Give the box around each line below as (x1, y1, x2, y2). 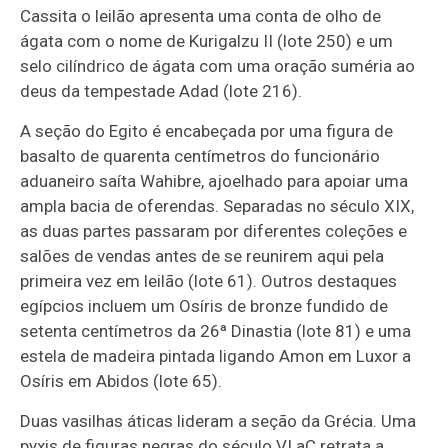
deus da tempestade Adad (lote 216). (20, 81, 303, 101)
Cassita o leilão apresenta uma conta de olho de (20, 6, 382, 26)
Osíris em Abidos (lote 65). (20, 371, 223, 391)
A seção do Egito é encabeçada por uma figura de (20, 121, 394, 141)
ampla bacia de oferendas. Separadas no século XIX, (20, 196, 415, 216)
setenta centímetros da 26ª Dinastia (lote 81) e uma (20, 321, 412, 341)
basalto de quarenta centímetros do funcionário (20, 146, 381, 166)
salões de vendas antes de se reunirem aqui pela (20, 246, 385, 266)
